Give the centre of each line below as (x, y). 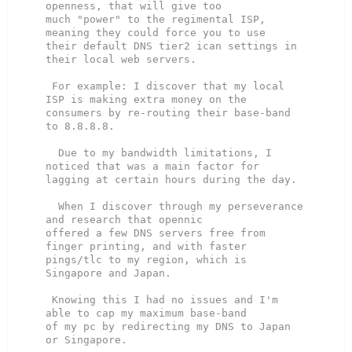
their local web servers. (121, 60)
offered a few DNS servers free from (156, 233)
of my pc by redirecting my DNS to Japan (168, 327)
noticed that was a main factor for (152, 167)
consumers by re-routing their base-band (168, 113)
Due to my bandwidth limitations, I (52, 153)
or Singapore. (86, 340)
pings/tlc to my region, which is (146, 260)
